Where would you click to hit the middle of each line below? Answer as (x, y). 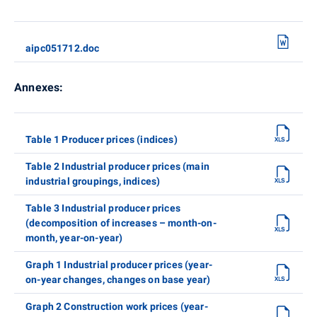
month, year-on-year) (74, 237)
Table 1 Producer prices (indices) (102, 139)
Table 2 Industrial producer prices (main (118, 166)
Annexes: (39, 87)
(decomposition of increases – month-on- (121, 223)
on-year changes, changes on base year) (118, 279)
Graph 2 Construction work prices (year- (117, 306)
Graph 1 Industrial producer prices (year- (119, 264)
